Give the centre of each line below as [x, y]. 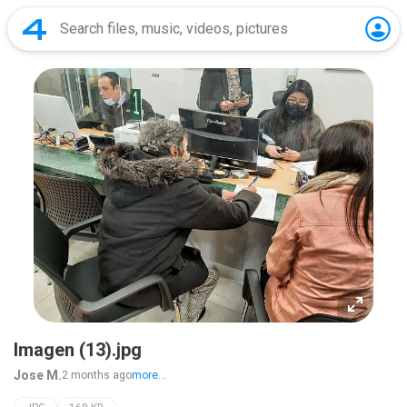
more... [149, 375]
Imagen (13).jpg [78, 349]
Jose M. [38, 375]
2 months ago [97, 375]
